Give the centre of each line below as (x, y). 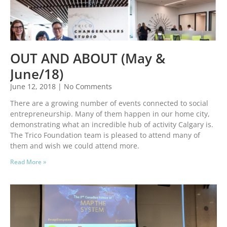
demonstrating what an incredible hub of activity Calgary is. (112, 125)
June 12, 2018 (34, 87)
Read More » (28, 162)
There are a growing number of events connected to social (109, 103)
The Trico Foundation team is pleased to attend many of (105, 135)
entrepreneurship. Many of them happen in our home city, (110, 114)
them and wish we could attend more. (75, 146)
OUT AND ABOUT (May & (88, 59)
